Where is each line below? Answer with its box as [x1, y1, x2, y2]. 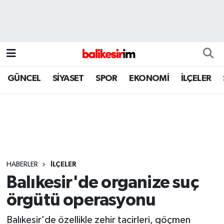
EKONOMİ [129, 73, 169, 83]
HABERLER [6, 160, 38, 168]
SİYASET [52, 73, 84, 83]
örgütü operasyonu [6, 191, 156, 209]
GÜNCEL [7, 73, 41, 83]
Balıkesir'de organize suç [6, 174, 198, 192]
